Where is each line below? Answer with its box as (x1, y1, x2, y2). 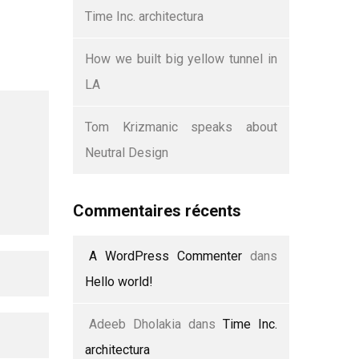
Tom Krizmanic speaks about (85, 119, 277, 135)
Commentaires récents (73, 201, 241, 220)
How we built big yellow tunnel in (85, 51, 277, 67)
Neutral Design (85, 145, 168, 160)
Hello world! (85, 274, 153, 289)
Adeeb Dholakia (89, 317, 181, 332)
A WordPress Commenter (89, 248, 242, 264)
